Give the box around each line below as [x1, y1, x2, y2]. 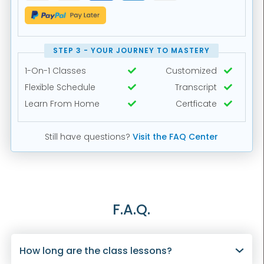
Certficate [176, 98, 217, 110]
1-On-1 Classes [24, 65, 86, 77]
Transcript [175, 81, 217, 94]
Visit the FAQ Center [133, 131, 219, 143]
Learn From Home [24, 98, 100, 110]
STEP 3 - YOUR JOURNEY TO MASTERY [53, 45, 210, 56]
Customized [166, 65, 217, 77]
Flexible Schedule [24, 81, 95, 94]
